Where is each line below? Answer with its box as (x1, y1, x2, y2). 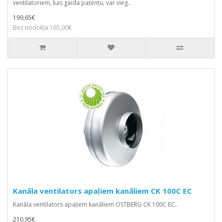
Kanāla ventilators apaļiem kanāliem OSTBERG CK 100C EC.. (13, 200, 178, 209)
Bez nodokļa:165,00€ (13, 23, 72, 32)
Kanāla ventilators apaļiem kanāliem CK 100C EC (13, 185, 192, 196)
